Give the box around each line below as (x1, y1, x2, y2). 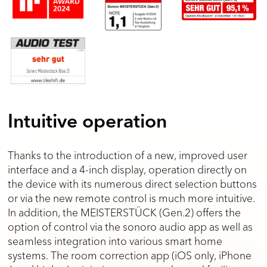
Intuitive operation (8, 113, 167, 132)
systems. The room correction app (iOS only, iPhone (8, 248, 252, 263)
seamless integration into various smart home (8, 234, 223, 249)
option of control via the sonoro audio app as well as (8, 219, 253, 234)
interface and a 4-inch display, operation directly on (8, 162, 247, 177)
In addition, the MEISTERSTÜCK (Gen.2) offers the (8, 205, 241, 220)
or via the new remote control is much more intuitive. (8, 191, 256, 206)
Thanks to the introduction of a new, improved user (8, 148, 248, 163)
